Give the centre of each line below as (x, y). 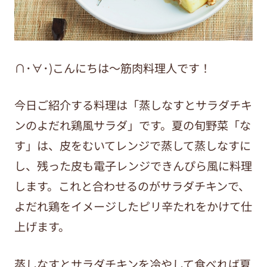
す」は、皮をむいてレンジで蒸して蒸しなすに (132, 146)
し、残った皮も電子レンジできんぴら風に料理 (133, 166)
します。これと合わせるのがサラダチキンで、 (132, 186)
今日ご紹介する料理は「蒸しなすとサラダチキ (133, 105)
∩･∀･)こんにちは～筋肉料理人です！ (112, 68)
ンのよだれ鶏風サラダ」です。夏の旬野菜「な (132, 125)
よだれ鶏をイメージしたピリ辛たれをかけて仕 (133, 207)
